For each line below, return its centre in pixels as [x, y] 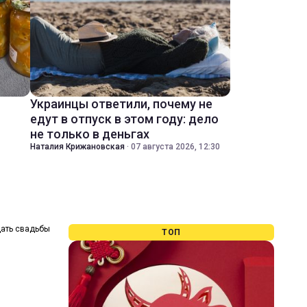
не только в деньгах [90, 134]
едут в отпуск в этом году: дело [124, 119]
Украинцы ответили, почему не [121, 104]
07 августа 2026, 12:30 [175, 147]
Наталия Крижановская [77, 147]
